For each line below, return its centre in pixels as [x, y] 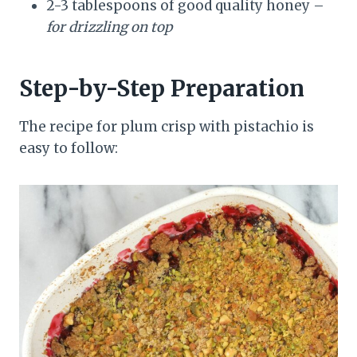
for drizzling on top [109, 27]
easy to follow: [69, 148]
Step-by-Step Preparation [162, 88]
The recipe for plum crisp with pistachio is [167, 126]
